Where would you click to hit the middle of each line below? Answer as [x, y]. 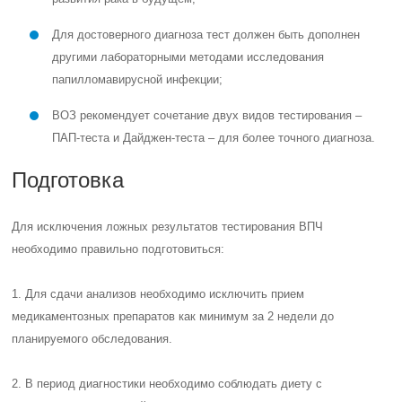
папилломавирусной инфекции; [138, 79]
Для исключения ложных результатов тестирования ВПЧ [168, 227]
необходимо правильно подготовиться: [118, 249]
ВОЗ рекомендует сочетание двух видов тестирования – [207, 115]
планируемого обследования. [92, 339]
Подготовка [68, 180]
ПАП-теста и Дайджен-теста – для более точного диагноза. [214, 138]
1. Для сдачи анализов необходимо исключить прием [158, 294]
